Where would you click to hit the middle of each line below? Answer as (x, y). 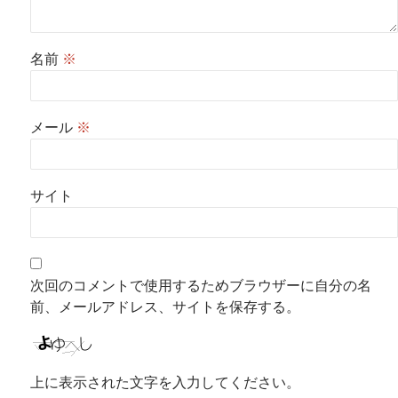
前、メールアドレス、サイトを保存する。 (165, 307)
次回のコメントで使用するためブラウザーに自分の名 (201, 286)
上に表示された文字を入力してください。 (165, 382)
